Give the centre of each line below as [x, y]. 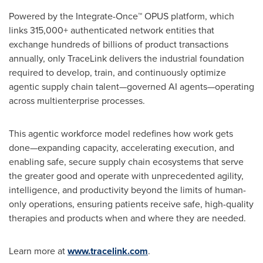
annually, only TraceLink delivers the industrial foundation [127, 58]
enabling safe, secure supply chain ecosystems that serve [126, 162]
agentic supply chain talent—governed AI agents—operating [131, 87]
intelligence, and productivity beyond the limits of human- [127, 190]
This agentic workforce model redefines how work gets [121, 134]
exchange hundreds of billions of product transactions [119, 44]
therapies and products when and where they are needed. [127, 218]
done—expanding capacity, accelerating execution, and [122, 148]
